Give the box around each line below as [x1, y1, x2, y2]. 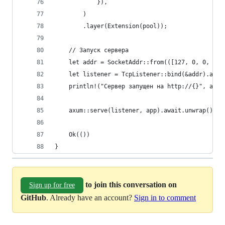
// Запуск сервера [55, 47, 129, 54]
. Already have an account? [46, 193, 134, 202]
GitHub [21, 193, 46, 202]
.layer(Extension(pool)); [55, 23, 167, 30]
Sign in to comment [134, 193, 196, 202]
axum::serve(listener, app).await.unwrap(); [55, 107, 216, 114]
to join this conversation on [85, 180, 177, 189]
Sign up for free [29, 181, 75, 189]
